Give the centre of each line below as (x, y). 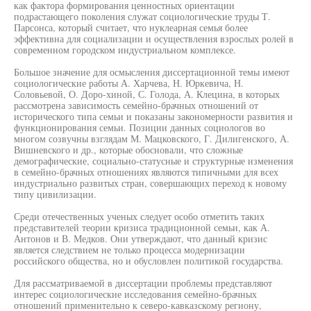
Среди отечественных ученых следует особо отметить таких (139, 216)
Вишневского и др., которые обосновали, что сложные (128, 150)
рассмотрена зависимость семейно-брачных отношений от (136, 105)
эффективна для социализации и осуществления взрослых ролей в (154, 39)
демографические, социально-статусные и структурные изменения (153, 161)
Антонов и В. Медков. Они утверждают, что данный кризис (141, 238)
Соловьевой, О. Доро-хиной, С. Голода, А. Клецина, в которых (147, 94)
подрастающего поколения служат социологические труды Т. (142, 16)
